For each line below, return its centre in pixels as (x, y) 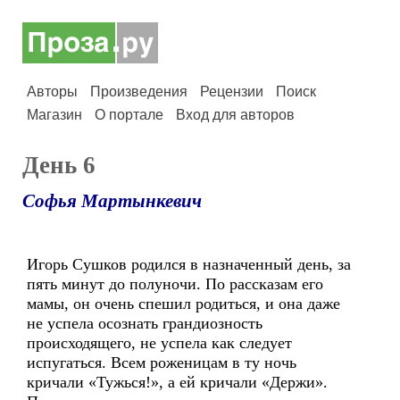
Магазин (54, 115)
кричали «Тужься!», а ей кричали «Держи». (177, 382)
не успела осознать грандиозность (145, 323)
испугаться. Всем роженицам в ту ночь (162, 362)
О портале (129, 115)
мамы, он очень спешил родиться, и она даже (183, 304)
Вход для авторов (235, 115)
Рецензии (232, 92)
